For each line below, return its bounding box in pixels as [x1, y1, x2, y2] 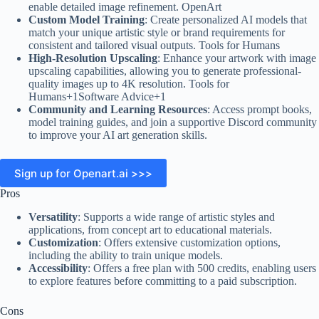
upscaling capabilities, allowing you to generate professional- [28, 65, 301, 78]
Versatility [28, 211, 78, 224]
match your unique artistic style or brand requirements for [28, 26, 285, 39]
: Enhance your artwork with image [157, 52, 316, 65]
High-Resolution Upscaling [28, 52, 157, 65]
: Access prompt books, [207, 103, 312, 116]
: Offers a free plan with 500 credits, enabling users [88, 262, 316, 275]
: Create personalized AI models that [145, 14, 307, 26]
